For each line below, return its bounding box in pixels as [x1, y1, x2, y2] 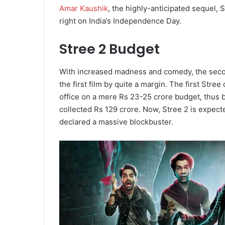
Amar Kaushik [59, 4, 108, 14]
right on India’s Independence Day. [59, 16, 181, 26]
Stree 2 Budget [59, 40, 160, 59]
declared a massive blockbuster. [59, 117, 173, 127]
